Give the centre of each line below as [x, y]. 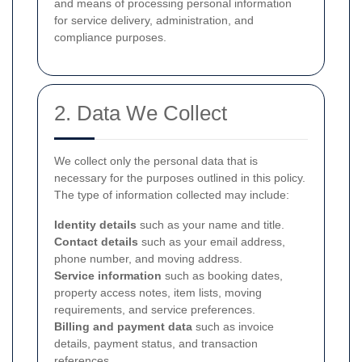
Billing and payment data [123, 326]
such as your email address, [212, 242]
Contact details [96, 242]
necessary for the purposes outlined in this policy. [180, 178]
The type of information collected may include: [172, 195]
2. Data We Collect [141, 113]
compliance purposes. [110, 37]
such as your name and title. [210, 225]
